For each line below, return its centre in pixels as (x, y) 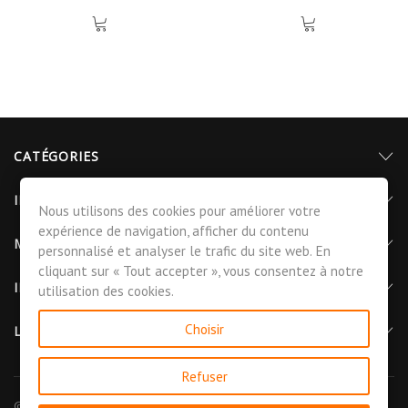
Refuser (204, 376)
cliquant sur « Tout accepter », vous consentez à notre (201, 270)
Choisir (204, 329)
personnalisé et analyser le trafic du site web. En (185, 250)
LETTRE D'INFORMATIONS (102, 331)
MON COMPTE (62, 243)
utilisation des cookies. (107, 291)
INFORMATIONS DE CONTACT (115, 287)
